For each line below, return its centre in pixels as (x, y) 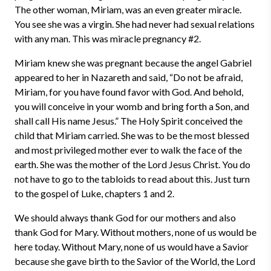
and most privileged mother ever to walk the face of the (128, 150)
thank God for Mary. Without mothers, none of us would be (135, 232)
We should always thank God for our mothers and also (125, 217)
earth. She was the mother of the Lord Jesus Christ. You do (132, 164)
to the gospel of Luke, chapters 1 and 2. (94, 193)
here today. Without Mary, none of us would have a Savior (132, 247)
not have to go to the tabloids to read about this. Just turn (132, 179)
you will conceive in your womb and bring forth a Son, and (132, 106)
